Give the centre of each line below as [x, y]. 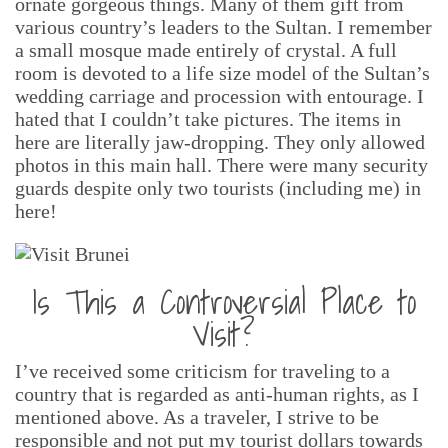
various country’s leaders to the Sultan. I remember [223, 27]
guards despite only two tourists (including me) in [218, 188]
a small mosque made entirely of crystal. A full [206, 50]
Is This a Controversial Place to [224, 301]
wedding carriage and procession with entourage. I [219, 96]
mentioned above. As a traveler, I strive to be [197, 417]
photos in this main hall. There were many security [221, 165]
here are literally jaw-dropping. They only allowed [220, 142]
